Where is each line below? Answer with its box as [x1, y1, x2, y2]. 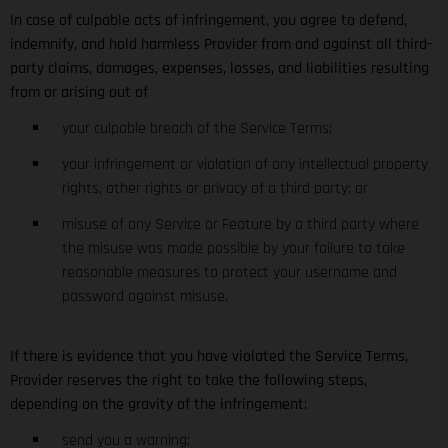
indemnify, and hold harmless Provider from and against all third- [10, 33, 432, 55]
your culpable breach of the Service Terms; [62, 117, 336, 139]
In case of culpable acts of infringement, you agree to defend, [10, 9, 407, 31]
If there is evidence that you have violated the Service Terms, [10, 345, 408, 367]
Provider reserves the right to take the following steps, [10, 369, 367, 391]
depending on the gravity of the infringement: [10, 393, 311, 415]
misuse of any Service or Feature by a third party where [62, 213, 419, 235]
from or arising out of [10, 81, 152, 103]
